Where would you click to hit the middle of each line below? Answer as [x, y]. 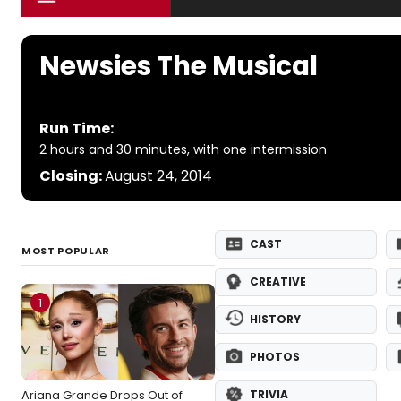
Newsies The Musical [179, 66]
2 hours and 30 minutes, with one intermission [183, 150]
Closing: [72, 176]
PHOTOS [275, 357]
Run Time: [77, 129]
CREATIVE [278, 282]
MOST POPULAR [66, 251]
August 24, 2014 [158, 176]
